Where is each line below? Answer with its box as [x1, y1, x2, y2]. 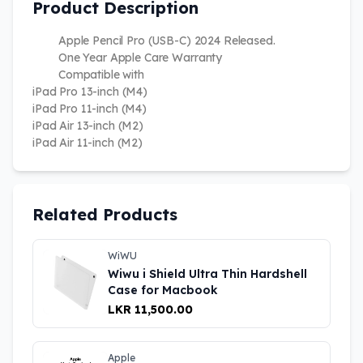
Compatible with [58, 66, 144, 82]
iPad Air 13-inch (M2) [32, 117, 144, 133]
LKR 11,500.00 [108, 301, 193, 317]
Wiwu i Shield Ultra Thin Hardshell [108, 266, 307, 281]
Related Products [32, 203, 177, 224]
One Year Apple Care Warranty [58, 49, 223, 65]
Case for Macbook [108, 282, 218, 297]
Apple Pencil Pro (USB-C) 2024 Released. [58, 32, 275, 48]
